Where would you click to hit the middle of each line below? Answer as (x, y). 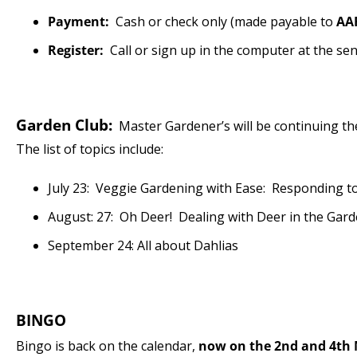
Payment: (78, 22)
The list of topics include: (90, 149)
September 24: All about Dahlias (143, 245)
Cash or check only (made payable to (223, 22)
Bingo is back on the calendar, (107, 346)
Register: (76, 50)
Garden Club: (64, 125)
